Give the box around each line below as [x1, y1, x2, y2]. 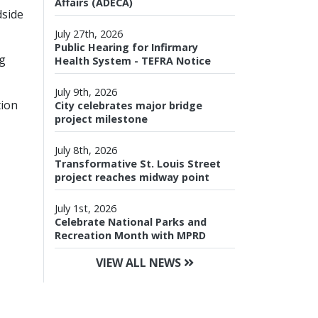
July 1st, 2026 [55, 201, 116, 215]
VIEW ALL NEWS [96, 254, 184, 270]
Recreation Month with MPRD [55, 228, 206, 242]
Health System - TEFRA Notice [55, 53, 211, 67]
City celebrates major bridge [55, 98, 202, 112]
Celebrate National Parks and [55, 214, 207, 229]
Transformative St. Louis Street [55, 156, 221, 170]
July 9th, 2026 [55, 84, 117, 99]
